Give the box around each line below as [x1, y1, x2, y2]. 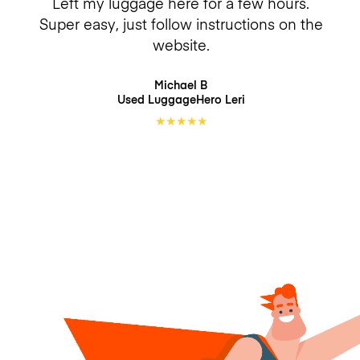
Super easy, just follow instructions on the [39, 13, 323, 34]
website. [152, 34, 210, 55]
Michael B [154, 76, 207, 92]
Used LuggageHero [117, 91, 225, 107]
